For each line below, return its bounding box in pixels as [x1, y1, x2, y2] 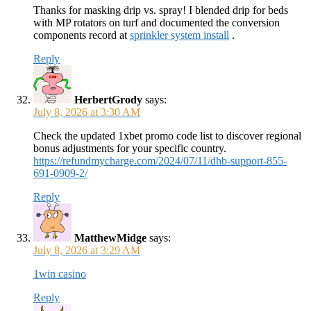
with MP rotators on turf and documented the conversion [33, 17, 280, 28]
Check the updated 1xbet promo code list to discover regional [33, 130, 301, 142]
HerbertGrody [74, 94, 142, 106]
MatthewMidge [74, 232, 146, 244]
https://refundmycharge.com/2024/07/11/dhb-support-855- [33, 155, 287, 167]
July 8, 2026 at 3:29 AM [33, 244, 140, 256]
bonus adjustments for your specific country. [33, 142, 226, 154]
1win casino [33, 268, 86, 280]
